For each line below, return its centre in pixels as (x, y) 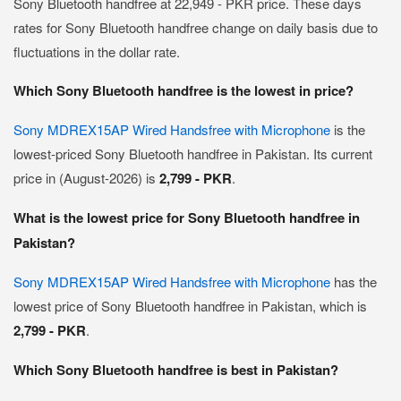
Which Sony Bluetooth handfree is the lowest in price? (183, 90)
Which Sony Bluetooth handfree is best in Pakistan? (176, 370)
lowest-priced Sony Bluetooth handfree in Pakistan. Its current (193, 154)
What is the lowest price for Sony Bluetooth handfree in (187, 218)
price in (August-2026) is (86, 178)
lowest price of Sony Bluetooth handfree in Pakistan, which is (190, 306)
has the (354, 282)
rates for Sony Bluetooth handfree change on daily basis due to (196, 27)
